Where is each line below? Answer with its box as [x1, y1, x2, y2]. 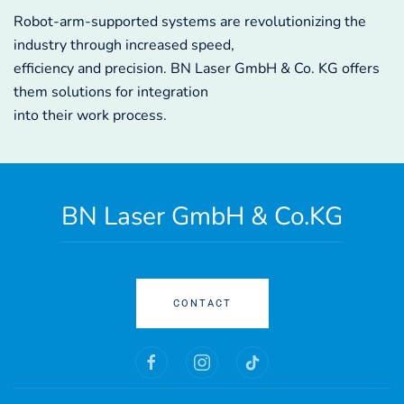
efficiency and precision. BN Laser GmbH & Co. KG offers [14, 59, 380, 79]
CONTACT [172, 298, 232, 310]
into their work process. [14, 106, 167, 126]
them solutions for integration [14, 82, 208, 103]
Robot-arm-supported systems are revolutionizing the [14, 12, 366, 32]
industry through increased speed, [14, 35, 234, 56]
